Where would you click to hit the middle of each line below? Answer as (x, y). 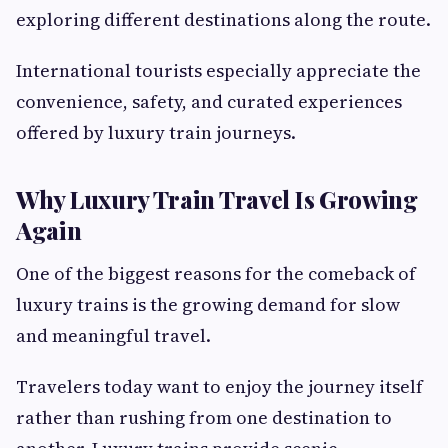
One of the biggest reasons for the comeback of (216, 274)
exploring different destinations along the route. (223, 20)
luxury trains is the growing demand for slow (208, 305)
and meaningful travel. (113, 336)
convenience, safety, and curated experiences (209, 102)
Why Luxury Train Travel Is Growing (217, 199)
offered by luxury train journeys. (156, 133)
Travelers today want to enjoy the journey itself (219, 387)
